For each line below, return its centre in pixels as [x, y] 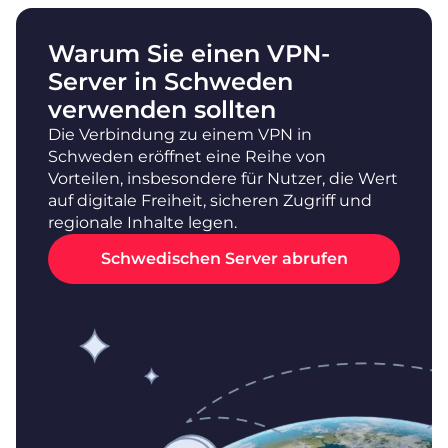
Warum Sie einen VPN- [189, 53]
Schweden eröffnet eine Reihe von [187, 156]
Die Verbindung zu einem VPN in [180, 134]
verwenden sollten [162, 109]
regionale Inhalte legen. [142, 222]
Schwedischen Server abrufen [224, 259]
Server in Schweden [170, 81]
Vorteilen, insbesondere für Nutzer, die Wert [223, 178]
